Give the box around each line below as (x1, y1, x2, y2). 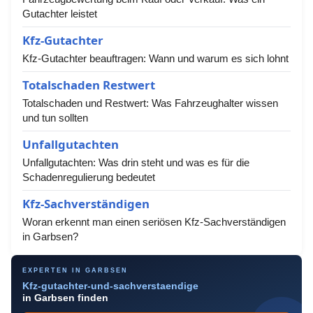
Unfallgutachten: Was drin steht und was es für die (22, 156, 249, 168)
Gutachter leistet (22, 8, 97, 20)
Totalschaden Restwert (22, 77, 155, 93)
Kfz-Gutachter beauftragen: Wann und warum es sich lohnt (22, 52, 289, 64)
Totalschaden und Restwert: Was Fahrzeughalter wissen (22, 97, 278, 109)
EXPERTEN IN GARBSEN (22, 267, 128, 274)
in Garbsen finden (22, 293, 108, 303)
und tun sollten (22, 112, 88, 124)
